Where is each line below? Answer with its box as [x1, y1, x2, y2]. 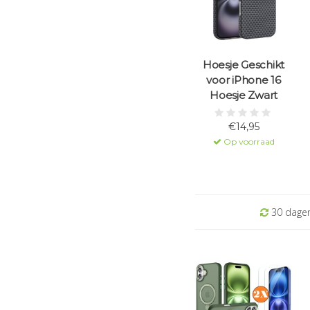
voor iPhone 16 [206, 73, 281, 87]
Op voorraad [221, 136, 275, 147]
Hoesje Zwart [210, 89, 277, 102]
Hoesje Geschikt [202, 58, 285, 72]
